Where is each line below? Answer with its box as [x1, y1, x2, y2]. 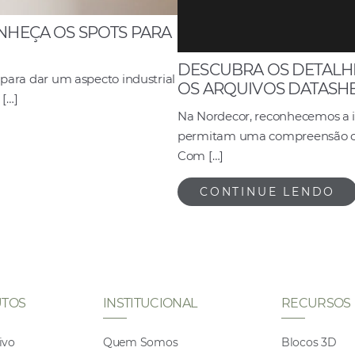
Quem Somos [103, 334, 178, 349]
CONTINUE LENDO [200, 184, 336, 199]
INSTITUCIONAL [103, 295, 197, 311]
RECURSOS [281, 295, 351, 311]
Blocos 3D [281, 334, 337, 349]
